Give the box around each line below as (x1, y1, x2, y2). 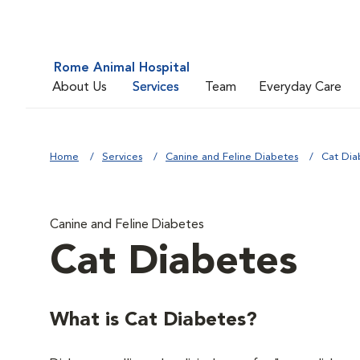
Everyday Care (259, 80, 342, 94)
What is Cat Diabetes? (50, 311, 257, 330)
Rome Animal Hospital (54, 62, 190, 75)
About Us (52, 80, 107, 94)
